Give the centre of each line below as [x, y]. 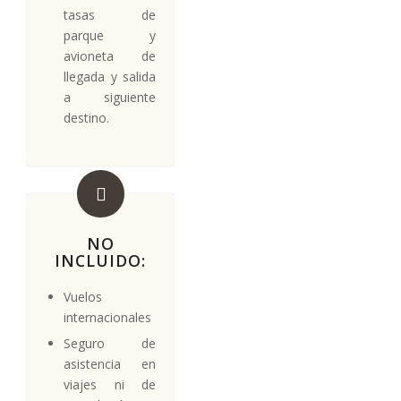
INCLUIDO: [100, 260]
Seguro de [110, 343]
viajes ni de [110, 384]
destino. [86, 117]
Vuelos [83, 296]
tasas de [110, 14]
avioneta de [110, 55]
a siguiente [110, 97]
